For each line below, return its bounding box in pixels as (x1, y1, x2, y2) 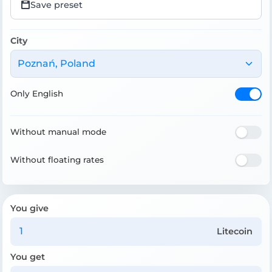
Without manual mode (10, 127, 106, 137)
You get (10, 251, 45, 262)
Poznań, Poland (17, 57, 95, 69)
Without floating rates (10, 155, 104, 165)
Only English (10, 89, 63, 99)
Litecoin (217, 225, 253, 237)
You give (10, 202, 49, 214)
